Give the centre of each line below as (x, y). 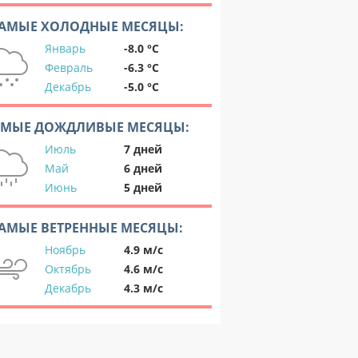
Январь (65, 48)
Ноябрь (65, 250)
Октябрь (68, 269)
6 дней (143, 168)
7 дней (143, 149)
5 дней (143, 187)
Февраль (69, 68)
